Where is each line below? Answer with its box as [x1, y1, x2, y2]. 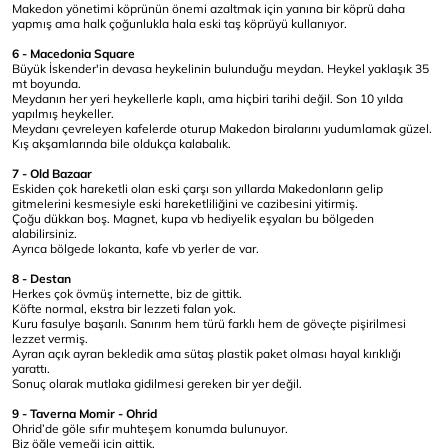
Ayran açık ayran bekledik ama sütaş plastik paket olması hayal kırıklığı [12, 346, 401, 361]
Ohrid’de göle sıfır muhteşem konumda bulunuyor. [12, 421, 288, 436]
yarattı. [12, 361, 50, 376]
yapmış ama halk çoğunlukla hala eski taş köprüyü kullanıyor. [12, 16, 347, 31]
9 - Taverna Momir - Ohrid [12, 406, 157, 421]
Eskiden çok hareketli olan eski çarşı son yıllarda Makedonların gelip [12, 181, 383, 196]
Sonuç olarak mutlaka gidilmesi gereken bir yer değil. [12, 376, 302, 391]
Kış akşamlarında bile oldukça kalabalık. [12, 136, 231, 151]
